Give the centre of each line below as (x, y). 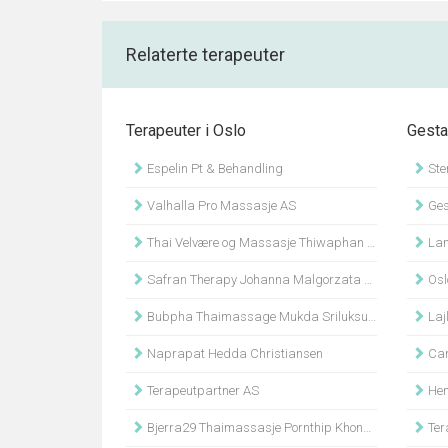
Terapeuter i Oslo (186, 130)
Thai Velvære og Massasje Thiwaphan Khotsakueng (255, 242)
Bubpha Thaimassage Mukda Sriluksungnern (256, 316)
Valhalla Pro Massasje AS (220, 205)
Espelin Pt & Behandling (213, 168)
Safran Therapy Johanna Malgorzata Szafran (254, 279)
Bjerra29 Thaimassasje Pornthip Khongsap (253, 427)
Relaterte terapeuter (205, 54)
